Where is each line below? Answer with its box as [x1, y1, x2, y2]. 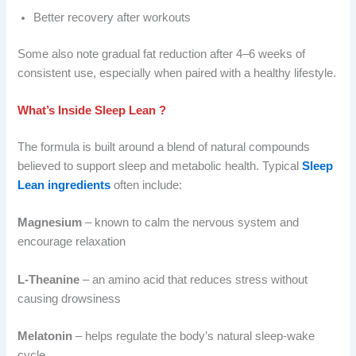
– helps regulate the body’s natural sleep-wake [75, 330, 315, 343]
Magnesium [17, 216, 86, 230]
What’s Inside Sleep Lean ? [17, 104, 167, 118]
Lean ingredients [17, 179, 111, 192]
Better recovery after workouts [33, 11, 192, 25]
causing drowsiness [17, 292, 122, 305]
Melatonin [17, 330, 76, 343]
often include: [110, 179, 183, 192]
